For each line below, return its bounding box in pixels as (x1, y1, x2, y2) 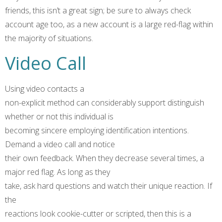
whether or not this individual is (5, 111, 113, 122)
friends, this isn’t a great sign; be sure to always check (5, 5, 191, 16)
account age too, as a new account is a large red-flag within (5, 19, 213, 30)
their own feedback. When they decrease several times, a (5, 152, 204, 164)
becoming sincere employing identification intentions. (5, 124, 189, 136)
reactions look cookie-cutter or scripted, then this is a (5, 208, 191, 219)
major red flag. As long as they (5, 166, 110, 177)
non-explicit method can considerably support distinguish (5, 97, 204, 108)
